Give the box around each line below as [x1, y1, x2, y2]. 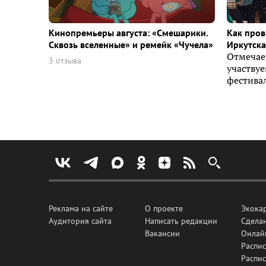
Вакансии [145, 228, 180, 239]
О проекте [145, 203, 183, 214]
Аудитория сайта [49, 216, 112, 226]
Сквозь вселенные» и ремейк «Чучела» [49, 39, 213, 51]
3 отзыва [49, 55, 81, 66]
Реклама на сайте [49, 203, 113, 214]
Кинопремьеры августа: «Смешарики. [49, 27, 208, 39]
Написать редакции [145, 216, 217, 226]
